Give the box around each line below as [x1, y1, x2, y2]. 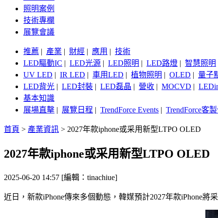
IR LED [60, 71, 85, 79]
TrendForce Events [100, 106, 159, 114]
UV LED [23, 71, 53, 79]
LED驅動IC [23, 59, 62, 68]
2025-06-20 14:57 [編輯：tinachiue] [4, 173, 117, 182]
